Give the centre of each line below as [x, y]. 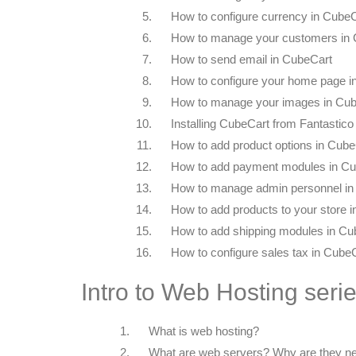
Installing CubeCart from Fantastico [262, 124]
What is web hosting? [204, 331]
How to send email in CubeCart [252, 59]
